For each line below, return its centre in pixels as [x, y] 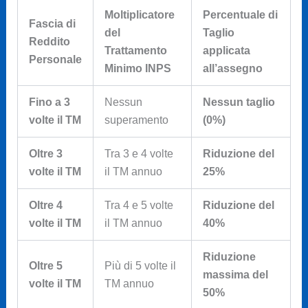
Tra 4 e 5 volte [139, 205]
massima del [235, 274]
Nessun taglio [239, 102]
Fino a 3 [49, 102]
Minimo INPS [137, 68]
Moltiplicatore [139, 14]
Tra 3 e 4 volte [139, 153]
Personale [55, 59]
